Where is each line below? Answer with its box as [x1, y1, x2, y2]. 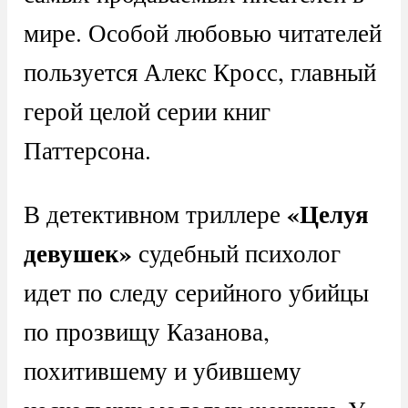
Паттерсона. [23, 132, 151, 167]
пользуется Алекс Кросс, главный [23, 54, 376, 88]
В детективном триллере [23, 196, 287, 230]
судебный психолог [131, 235, 341, 270]
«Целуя [286, 195, 369, 231]
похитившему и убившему [23, 352, 301, 387]
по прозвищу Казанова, [23, 313, 270, 348]
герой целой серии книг [23, 93, 270, 127]
